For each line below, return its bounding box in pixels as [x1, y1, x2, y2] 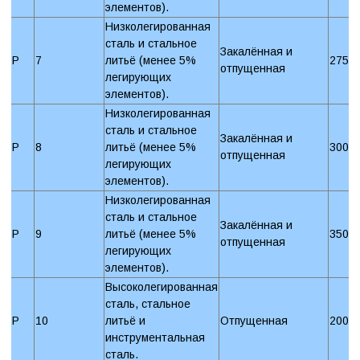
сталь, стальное [105, 297, 190, 310]
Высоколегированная [105, 280, 218, 293]
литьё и [105, 313, 145, 327]
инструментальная [105, 330, 205, 344]
